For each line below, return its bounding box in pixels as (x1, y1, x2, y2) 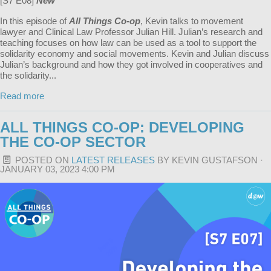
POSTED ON (13, 155, 71, 165)
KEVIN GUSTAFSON (172, 155, 258, 165)
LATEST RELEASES (71, 155, 155, 165)
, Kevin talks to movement (140, 16, 243, 26)
